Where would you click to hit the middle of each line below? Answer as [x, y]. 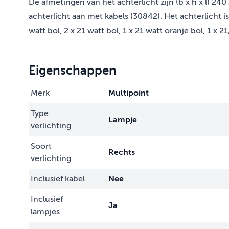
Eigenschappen [73, 71]
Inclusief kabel [58, 179]
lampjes [45, 212]
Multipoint [129, 93]
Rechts [122, 153]
